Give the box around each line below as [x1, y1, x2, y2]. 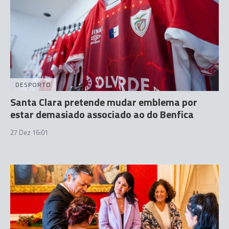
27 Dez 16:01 [10, 127, 48, 138]
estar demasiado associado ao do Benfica [10, 106, 194, 122]
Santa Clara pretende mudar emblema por [10, 94, 197, 110]
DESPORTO [15, 80, 51, 89]
